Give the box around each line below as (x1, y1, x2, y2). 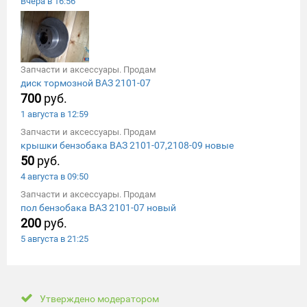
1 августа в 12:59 (21, 108, 88, 119)
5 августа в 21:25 (21, 233, 88, 244)
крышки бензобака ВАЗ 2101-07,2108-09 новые (21, 139, 234, 151)
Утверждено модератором (40, 293, 159, 304)
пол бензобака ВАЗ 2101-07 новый (21, 201, 176, 213)
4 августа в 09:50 (21, 171, 88, 182)
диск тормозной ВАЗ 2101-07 (21, 77, 151, 88)
